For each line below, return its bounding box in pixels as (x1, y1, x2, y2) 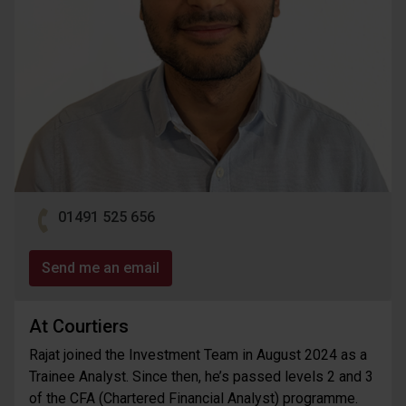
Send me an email (42, 259, 159, 276)
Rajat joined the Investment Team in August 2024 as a (29, 346, 367, 363)
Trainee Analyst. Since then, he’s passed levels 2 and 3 (29, 368, 373, 385)
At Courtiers (29, 315, 129, 337)
